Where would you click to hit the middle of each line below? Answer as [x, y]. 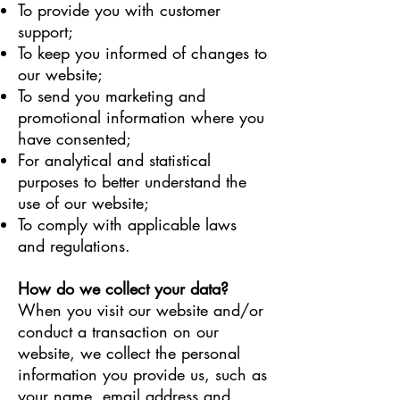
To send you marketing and [112, 96]
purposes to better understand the [132, 181]
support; [46, 31]
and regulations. [74, 246]
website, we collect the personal [129, 353]
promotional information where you [141, 117]
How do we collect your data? [123, 288]
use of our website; [83, 203]
